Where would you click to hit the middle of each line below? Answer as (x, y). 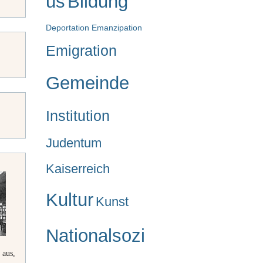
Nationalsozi (95, 236)
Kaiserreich (78, 169)
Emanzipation (117, 28)
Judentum (74, 143)
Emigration (81, 51)
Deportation (68, 28)
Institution (78, 116)
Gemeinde (87, 83)
